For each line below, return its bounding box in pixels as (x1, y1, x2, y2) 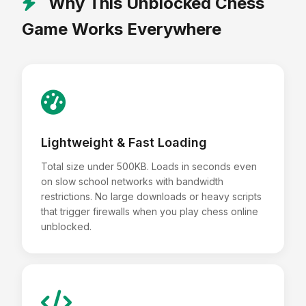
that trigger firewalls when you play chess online (41, 205, 258, 217)
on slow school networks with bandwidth (41, 175, 223, 187)
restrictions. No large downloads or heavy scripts (41, 190, 262, 202)
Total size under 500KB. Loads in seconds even (41, 160, 257, 172)
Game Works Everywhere (22, 18, 221, 39)
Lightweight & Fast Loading (41, 135, 207, 150)
